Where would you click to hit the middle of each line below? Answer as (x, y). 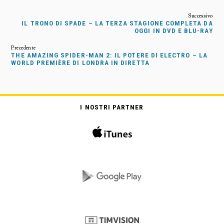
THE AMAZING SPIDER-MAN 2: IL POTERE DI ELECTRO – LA (109, 55)
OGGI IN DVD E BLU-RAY (174, 31)
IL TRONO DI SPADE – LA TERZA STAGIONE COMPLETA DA (117, 23)
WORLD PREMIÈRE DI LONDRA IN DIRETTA (80, 63)
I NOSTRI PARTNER (112, 107)
